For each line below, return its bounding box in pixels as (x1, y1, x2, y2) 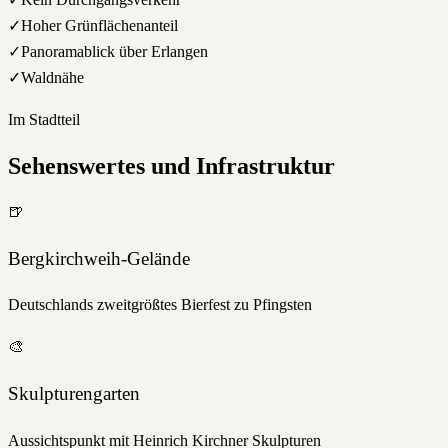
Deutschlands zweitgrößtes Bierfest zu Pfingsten (8, 296, 312, 314)
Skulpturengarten (8, 383, 140, 405)
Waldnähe (21, 69, 84, 87)
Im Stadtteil (8, 111, 80, 129)
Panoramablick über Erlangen (21, 43, 208, 61)
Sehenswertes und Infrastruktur (8, 152, 335, 179)
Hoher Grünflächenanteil (21, 17, 178, 35)
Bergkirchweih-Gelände (8, 247, 190, 269)
